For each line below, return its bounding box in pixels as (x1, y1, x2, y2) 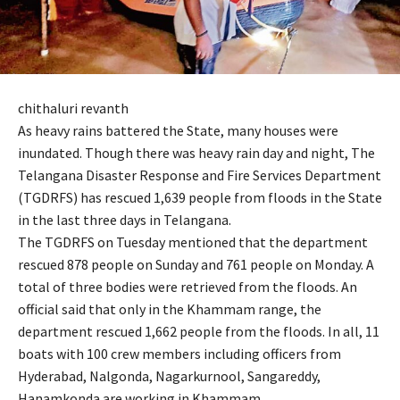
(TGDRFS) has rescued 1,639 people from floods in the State (18, 188, 382, 207)
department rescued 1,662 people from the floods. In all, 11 (18, 322, 379, 341)
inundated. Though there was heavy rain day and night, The (18, 144, 375, 162)
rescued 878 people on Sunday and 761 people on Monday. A (18, 255, 374, 274)
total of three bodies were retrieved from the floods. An (18, 278, 357, 296)
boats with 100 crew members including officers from (18, 345, 341, 363)
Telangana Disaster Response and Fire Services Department (18, 166, 381, 185)
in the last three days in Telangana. (18, 211, 231, 229)
